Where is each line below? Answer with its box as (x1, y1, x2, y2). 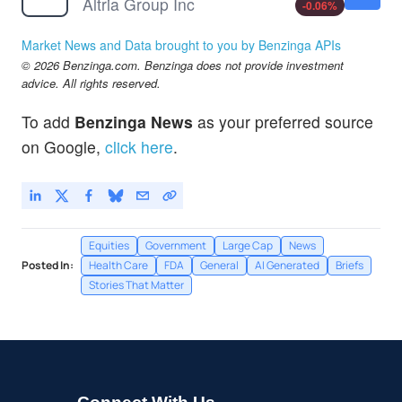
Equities (89, 237, 129, 253)
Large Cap (223, 237, 273, 253)
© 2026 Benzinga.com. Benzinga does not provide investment (22, 57, 344, 74)
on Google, (22, 135, 100, 159)
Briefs (336, 257, 363, 273)
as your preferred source (193, 110, 373, 134)
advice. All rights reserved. (22, 74, 161, 92)
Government (145, 237, 206, 253)
